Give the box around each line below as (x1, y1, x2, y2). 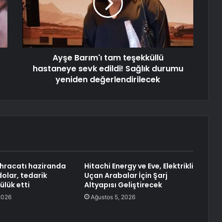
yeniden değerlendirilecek (55, 74, 160, 86)
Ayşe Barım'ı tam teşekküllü (52, 52, 164, 64)
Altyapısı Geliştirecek (84, 180, 162, 190)
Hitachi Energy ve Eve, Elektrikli (84, 161, 193, 171)
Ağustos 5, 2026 (90, 193, 135, 201)
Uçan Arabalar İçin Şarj (84, 170, 167, 181)
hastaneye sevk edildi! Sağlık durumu (32, 63, 183, 75)
